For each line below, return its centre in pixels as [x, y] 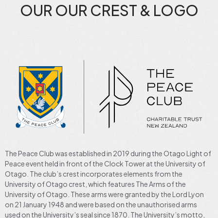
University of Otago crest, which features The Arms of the [95, 184]
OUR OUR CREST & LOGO [109, 10]
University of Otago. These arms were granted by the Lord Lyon [104, 194]
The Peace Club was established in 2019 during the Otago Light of [108, 153]
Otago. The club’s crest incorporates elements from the [94, 173]
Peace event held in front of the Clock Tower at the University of [105, 163]
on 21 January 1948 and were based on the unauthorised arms [101, 204]
